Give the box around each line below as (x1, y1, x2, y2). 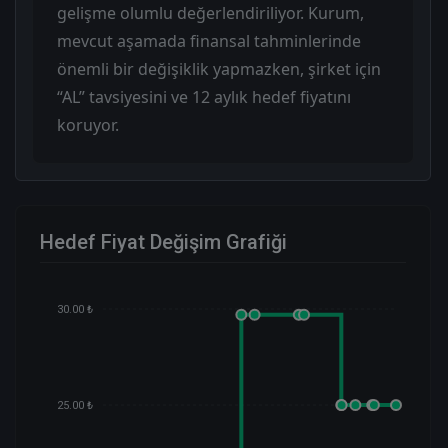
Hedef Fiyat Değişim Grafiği (40, 229, 287, 254)
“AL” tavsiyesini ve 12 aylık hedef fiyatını (57, 85, 351, 108)
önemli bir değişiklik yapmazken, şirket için (57, 57, 381, 80)
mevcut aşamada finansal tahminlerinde (57, 29, 361, 52)
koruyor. (57, 113, 119, 136)
